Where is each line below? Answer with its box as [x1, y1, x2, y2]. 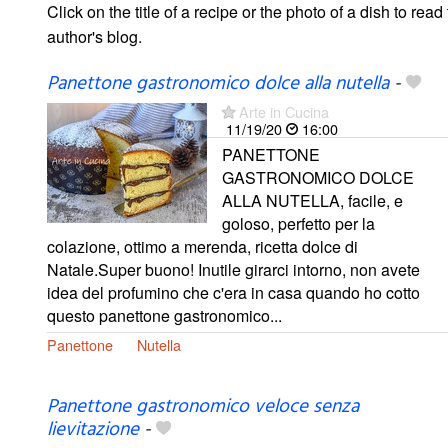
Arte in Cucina [239, 100, 329, 122]
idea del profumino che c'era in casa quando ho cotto [47, 280, 420, 304]
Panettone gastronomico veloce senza [47, 391, 359, 422]
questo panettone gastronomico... [47, 303, 282, 327]
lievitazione [47, 414, 139, 445]
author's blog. [47, 24, 142, 48]
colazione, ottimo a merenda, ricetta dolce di [47, 234, 358, 258]
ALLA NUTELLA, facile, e [222, 188, 403, 212]
